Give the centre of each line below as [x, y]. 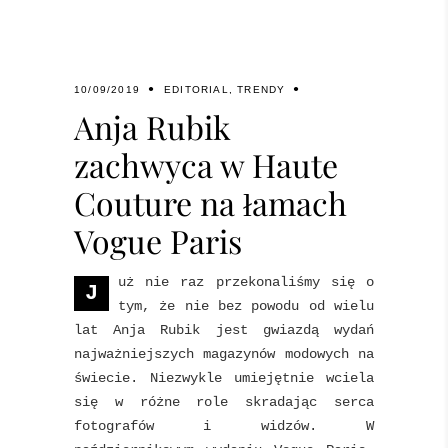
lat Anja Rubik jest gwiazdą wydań [224, 330]
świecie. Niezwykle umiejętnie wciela [224, 378]
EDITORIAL [196, 90]
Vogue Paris [158, 241]
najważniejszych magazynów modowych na [224, 354]
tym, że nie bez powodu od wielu [246, 306]
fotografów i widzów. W [224, 426]
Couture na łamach [210, 203]
